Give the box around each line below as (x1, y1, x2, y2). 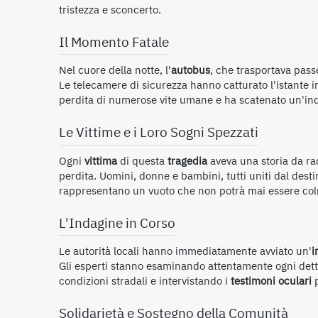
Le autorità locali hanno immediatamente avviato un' (59, 243, 312, 260)
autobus (171, 62, 210, 79)
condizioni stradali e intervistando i (59, 273, 231, 290)
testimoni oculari (231, 273, 312, 290)
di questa (117, 153, 168, 169)
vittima (84, 153, 117, 169)
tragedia (168, 153, 207, 169)
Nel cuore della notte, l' (59, 62, 171, 79)
